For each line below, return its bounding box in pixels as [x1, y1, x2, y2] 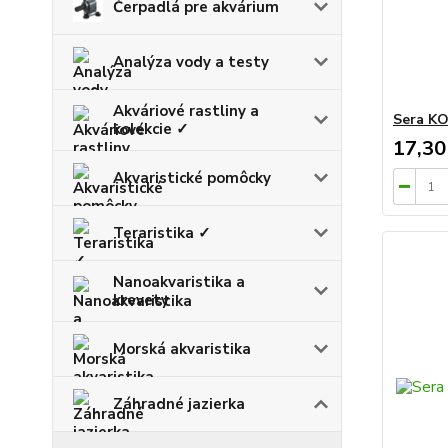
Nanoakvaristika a [113, 271, 245, 292]
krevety [113, 289, 169, 310]
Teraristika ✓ [113, 222, 211, 243]
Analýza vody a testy [113, 51, 269, 72]
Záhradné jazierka [113, 393, 245, 414]
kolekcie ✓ [113, 118, 189, 139]
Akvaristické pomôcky [113, 167, 271, 188]
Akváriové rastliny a [113, 100, 259, 121]
